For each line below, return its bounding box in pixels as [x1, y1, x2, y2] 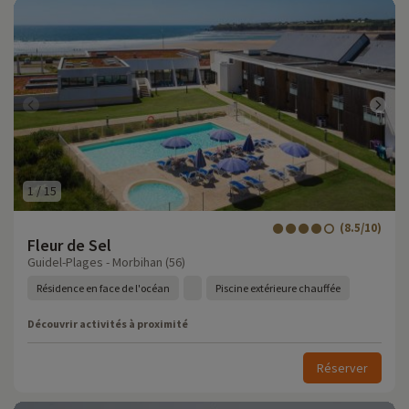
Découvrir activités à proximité [27, 317, 188, 330]
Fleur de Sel [27, 235, 111, 256]
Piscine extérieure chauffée [215, 281, 341, 295]
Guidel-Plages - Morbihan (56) [27, 254, 185, 270]
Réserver [317, 360, 368, 376]
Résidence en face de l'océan [37, 281, 170, 295]
